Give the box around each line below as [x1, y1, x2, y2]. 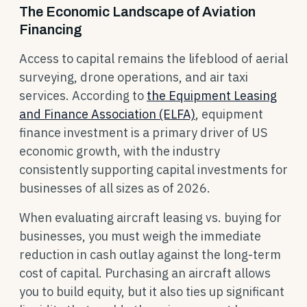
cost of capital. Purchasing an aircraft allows [19, 265, 271, 281]
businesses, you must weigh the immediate [19, 228, 261, 244]
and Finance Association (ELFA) [19, 106, 195, 122]
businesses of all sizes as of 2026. [19, 180, 210, 196]
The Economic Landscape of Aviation [19, 4, 256, 19]
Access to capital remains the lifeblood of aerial [19, 51, 288, 66]
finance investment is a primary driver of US [19, 125, 267, 140]
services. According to [19, 88, 147, 103]
